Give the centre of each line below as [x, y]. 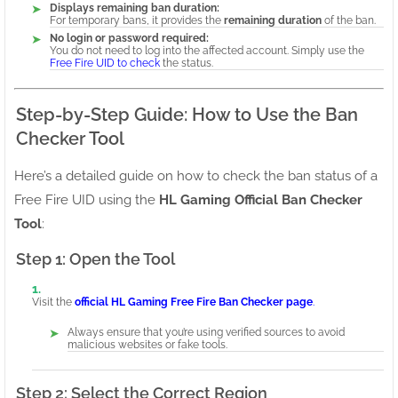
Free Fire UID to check [105, 63]
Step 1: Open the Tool [96, 259]
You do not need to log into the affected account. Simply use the [207, 50]
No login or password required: [129, 38]
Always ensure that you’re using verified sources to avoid [206, 332]
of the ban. [349, 20]
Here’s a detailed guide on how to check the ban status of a [196, 175]
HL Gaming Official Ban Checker [261, 199]
